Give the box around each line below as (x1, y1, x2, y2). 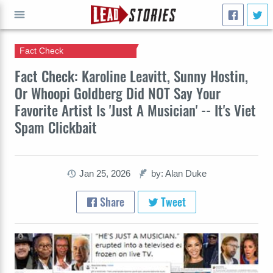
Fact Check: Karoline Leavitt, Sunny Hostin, (15, 65, 248, 87)
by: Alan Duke (151, 168, 207, 179)
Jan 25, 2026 (79, 168, 130, 179)
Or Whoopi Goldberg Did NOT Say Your (15, 82, 221, 104)
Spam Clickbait (15, 116, 97, 138)
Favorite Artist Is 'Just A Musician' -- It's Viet (15, 99, 256, 121)
